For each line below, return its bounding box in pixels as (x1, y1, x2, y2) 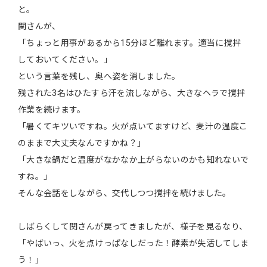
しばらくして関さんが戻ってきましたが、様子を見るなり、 (18, 221, 248, 231)
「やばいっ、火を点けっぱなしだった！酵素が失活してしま (18, 238, 249, 248)
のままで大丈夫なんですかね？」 (18, 138, 146, 148)
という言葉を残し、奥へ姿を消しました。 (18, 71, 181, 81)
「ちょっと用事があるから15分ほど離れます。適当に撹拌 (18, 38, 241, 48)
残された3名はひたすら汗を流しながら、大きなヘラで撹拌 (18, 88, 246, 98)
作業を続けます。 (18, 104, 86, 114)
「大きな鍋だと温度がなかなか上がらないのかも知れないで (18, 154, 249, 164)
